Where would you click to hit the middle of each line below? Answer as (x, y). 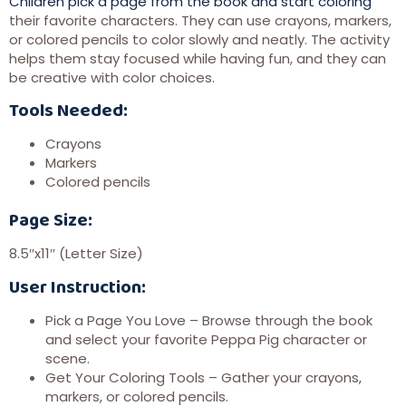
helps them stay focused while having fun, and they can (198, 58)
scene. (68, 358)
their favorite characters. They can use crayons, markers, (200, 20)
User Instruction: (77, 286)
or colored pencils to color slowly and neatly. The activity (199, 39)
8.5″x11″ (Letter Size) (76, 254)
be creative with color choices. (112, 77)
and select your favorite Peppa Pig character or (206, 339)
